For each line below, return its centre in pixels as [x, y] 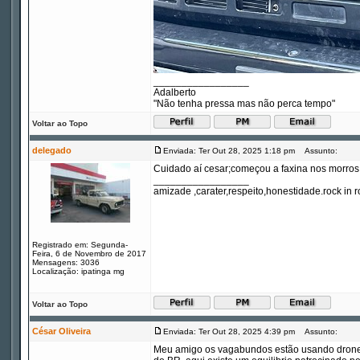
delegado [52, 150]
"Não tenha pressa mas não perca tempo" [244, 104]
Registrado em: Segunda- [80, 245]
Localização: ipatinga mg [78, 271]
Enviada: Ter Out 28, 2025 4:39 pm [229, 331]
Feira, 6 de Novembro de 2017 [89, 254]
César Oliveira [61, 331]
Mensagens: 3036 [66, 262]
